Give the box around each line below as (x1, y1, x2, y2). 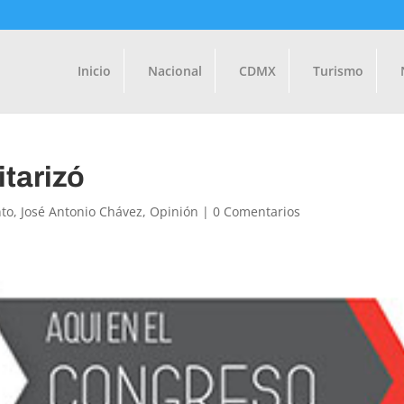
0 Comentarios (213, 203, 301, 220)
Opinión (150, 203, 199, 220)
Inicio (77, 61, 111, 79)
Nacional (147, 61, 202, 79)
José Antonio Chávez (21, 203, 143, 220)
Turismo (312, 61, 363, 79)
